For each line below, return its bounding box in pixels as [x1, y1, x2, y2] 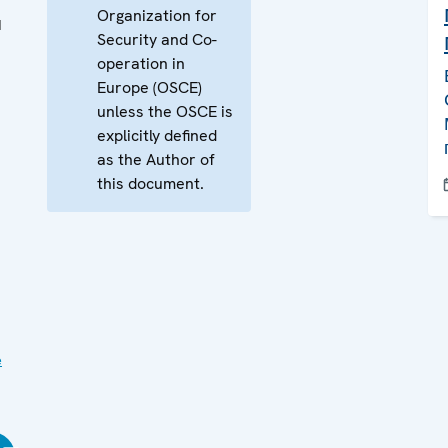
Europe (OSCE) [97, 77, 202, 98]
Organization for [97, 5, 217, 26]
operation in [97, 53, 185, 74]
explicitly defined [97, 125, 217, 146]
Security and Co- [97, 29, 217, 50]
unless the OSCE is [97, 101, 233, 122]
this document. [97, 173, 204, 194]
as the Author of [97, 149, 215, 170]
